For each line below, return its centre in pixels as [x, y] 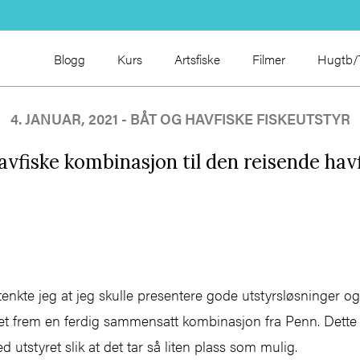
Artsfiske [197, 59]
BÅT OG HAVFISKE [191, 119]
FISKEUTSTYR [303, 119]
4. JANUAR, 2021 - [70, 119]
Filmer [269, 59]
